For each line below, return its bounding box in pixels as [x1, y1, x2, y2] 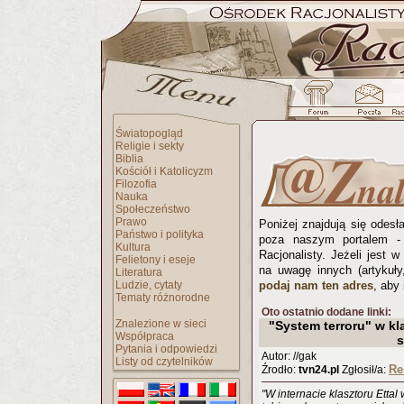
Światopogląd [115, 127, 183, 140]
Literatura [115, 266, 162, 279]
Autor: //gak [262, 350, 317, 363]
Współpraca [115, 330, 174, 343]
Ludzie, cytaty [115, 279, 182, 291]
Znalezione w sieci [115, 317, 207, 330]
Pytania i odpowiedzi [115, 343, 217, 355]
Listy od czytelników [115, 355, 213, 368]
